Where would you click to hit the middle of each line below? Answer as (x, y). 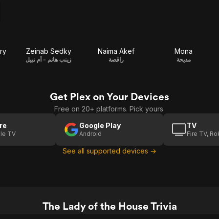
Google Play (100, 125)
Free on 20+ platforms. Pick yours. (109, 109)
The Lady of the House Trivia (109, 206)
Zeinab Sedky (48, 51)
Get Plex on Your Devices (109, 97)
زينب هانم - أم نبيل (48, 59)
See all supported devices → (109, 151)
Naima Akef (116, 51)
